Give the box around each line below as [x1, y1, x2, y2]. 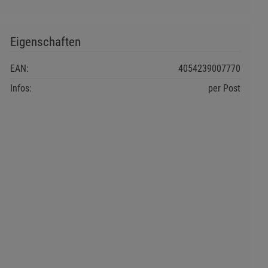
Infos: [10, 83, 32, 95]
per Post [208, 83, 240, 95]
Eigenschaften [10, 35, 81, 50]
